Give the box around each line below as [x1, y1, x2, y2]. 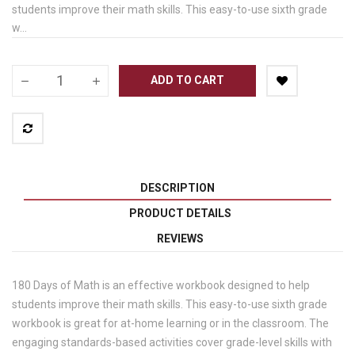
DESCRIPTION [140, 181, 215, 194]
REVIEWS [156, 231, 204, 245]
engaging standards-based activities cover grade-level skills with [12, 335, 332, 349]
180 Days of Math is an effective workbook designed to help [12, 278, 310, 292]
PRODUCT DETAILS [128, 206, 231, 219]
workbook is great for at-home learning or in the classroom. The [12, 316, 329, 330]
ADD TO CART [151, 74, 224, 87]
